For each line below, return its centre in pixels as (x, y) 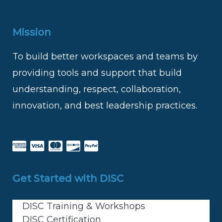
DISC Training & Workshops (84, 206)
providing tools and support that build (97, 73)
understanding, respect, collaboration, (97, 89)
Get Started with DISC (68, 178)
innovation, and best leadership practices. (105, 106)
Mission (32, 32)
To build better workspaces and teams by (105, 57)
